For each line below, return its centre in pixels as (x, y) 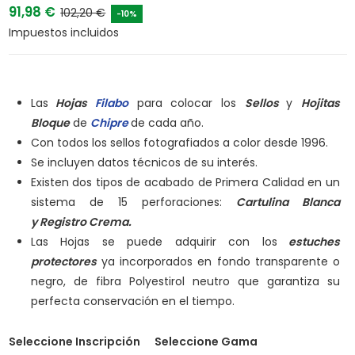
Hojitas (321, 103)
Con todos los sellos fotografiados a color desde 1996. (179, 142)
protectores (63, 261)
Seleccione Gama (206, 342)
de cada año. (167, 122)
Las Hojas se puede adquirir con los (154, 241)
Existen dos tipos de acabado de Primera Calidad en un (185, 182)
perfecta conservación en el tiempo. (132, 301)
